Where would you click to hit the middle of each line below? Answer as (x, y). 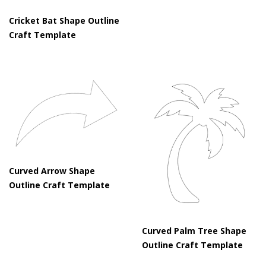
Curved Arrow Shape (52, 170)
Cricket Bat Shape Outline (64, 20)
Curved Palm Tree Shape (194, 230)
